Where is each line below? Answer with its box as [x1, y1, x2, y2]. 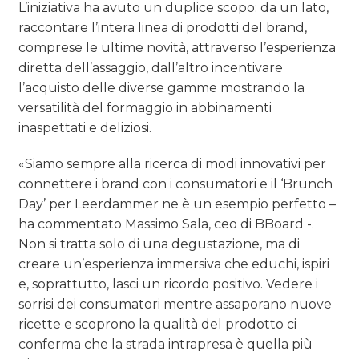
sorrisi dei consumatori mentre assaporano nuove [18, 296, 333, 312]
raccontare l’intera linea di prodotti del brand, [18, 19, 308, 35]
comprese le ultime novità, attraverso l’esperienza [18, 39, 337, 55]
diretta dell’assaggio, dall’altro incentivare [18, 59, 284, 75]
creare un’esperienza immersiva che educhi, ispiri [18, 256, 330, 272]
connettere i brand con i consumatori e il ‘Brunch [18, 175, 333, 192]
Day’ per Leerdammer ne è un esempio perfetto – [18, 196, 337, 212]
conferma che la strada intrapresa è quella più [18, 336, 313, 352]
